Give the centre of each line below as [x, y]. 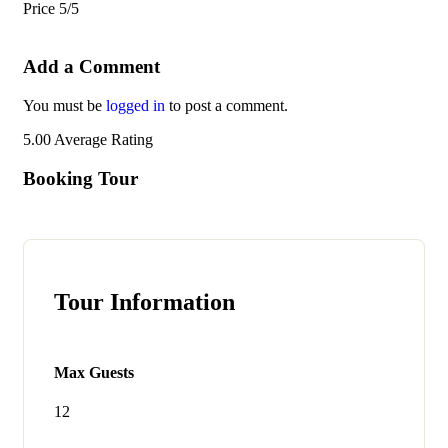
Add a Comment [91, 67]
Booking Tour [80, 178]
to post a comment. [226, 106]
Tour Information [144, 302]
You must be [64, 106]
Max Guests [94, 372]
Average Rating [103, 140]
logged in [135, 106]
